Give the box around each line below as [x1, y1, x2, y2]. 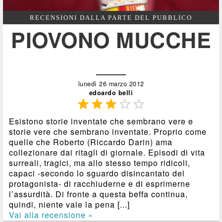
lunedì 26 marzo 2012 [78, 79, 144, 88]
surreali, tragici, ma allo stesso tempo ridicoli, [9, 157, 191, 168]
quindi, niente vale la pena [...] [9, 198, 130, 210]
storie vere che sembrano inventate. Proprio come [9, 125, 207, 137]
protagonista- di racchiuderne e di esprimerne [9, 177, 191, 189]
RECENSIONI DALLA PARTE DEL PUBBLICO [30, 13, 192, 21]
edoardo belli [89, 88, 133, 97]
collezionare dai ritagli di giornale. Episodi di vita [9, 146, 206, 158]
